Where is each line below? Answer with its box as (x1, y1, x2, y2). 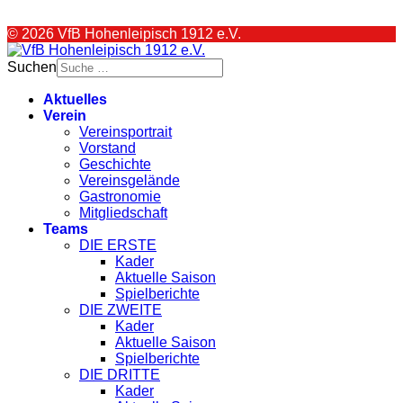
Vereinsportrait (79, 123, 172, 139)
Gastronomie (79, 188, 161, 204)
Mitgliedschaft (79, 204, 167, 220)
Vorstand (79, 139, 136, 156)
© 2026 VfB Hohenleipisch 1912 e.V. (7, 25, 241, 41)
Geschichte (79, 156, 151, 172)
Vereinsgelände (79, 172, 180, 188)
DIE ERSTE (79, 237, 157, 253)
